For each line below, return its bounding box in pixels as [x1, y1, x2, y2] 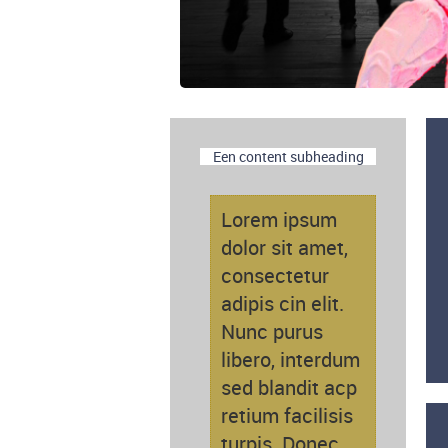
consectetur [221, 262, 329, 290]
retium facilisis [221, 402, 353, 430]
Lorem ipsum [221, 206, 337, 234]
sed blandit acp [221, 374, 357, 402]
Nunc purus [221, 318, 323, 346]
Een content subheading [212, 147, 364, 167]
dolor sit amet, [221, 234, 348, 262]
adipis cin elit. [221, 290, 344, 318]
